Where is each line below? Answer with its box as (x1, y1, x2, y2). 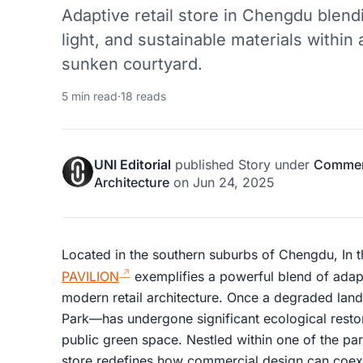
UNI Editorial (94, 156, 171, 173)
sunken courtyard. (62, 53, 203, 74)
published (171, 156, 238, 173)
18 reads (121, 88, 166, 103)
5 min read (62, 88, 117, 103)
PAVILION (62, 267, 119, 284)
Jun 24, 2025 (193, 173, 275, 190)
